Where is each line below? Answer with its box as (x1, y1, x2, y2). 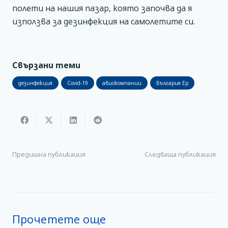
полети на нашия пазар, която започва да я (12, 2, 192, 14)
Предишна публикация (12, 150, 85, 159)
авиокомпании (102, 79, 142, 87)
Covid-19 (67, 79, 88, 87)
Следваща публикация (145, 150, 216, 159)
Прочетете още (12, 211, 106, 226)
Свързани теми (12, 59, 80, 71)
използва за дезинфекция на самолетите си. (12, 15, 195, 27)
